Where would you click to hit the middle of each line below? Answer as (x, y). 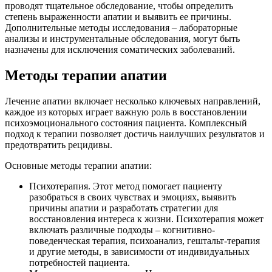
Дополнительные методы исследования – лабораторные (121, 28)
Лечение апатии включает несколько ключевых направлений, (133, 101)
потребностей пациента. (80, 263)
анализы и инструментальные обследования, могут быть (122, 39)
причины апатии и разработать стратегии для (124, 208)
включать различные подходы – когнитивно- (122, 230)
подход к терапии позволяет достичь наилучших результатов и (135, 134)
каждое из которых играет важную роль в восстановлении (126, 112)
